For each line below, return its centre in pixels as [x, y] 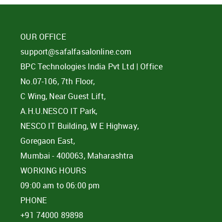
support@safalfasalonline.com [76, 52]
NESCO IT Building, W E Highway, [80, 126]
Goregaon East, [48, 141]
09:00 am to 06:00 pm [60, 185]
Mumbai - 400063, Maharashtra [77, 156]
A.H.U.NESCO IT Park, [59, 111]
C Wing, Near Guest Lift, [63, 96]
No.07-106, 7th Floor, [58, 81]
